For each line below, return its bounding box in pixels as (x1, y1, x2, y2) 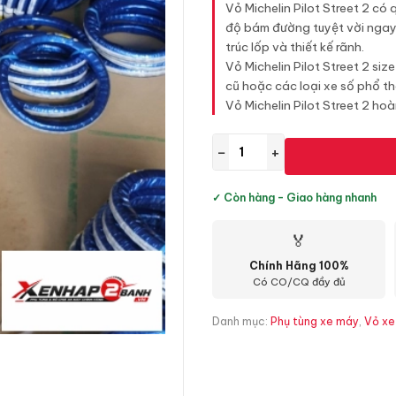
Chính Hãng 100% (248, 259, 349, 272)
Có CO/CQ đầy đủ (252, 276, 346, 288)
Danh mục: (212, 315, 270, 328)
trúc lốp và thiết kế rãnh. (225, 39, 364, 55)
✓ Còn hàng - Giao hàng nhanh (212, 191, 377, 204)
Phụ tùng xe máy (270, 315, 359, 328)
